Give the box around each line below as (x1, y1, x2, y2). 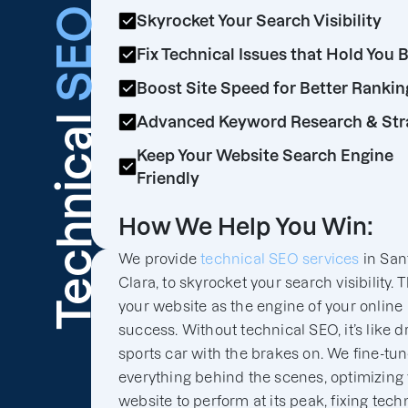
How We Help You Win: (118, 214, 373, 240)
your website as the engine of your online (118, 299, 403, 314)
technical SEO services (200, 251, 360, 267)
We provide (118, 251, 201, 267)
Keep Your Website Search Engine (137, 147, 393, 164)
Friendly (137, 169, 199, 187)
